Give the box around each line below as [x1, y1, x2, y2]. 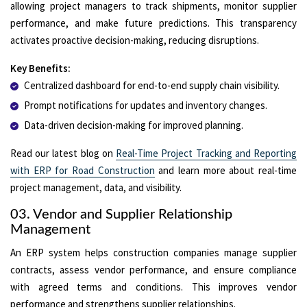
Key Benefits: [10, 61, 71, 75]
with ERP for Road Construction [10, 163, 155, 177]
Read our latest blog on [10, 146, 116, 160]
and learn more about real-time [154, 163, 297, 177]
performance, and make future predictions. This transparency [10, 16, 297, 29]
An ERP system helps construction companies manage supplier [10, 245, 297, 259]
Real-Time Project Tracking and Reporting [116, 146, 297, 160]
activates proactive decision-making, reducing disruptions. [10, 33, 259, 47]
